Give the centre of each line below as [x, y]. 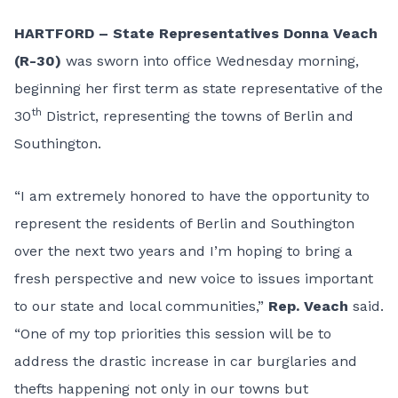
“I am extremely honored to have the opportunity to [192, 196]
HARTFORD [54, 33]
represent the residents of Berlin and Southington [184, 223]
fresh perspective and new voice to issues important [194, 279]
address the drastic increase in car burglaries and [186, 361]
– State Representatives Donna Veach [238, 33]
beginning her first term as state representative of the [199, 88]
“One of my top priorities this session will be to [173, 334]
